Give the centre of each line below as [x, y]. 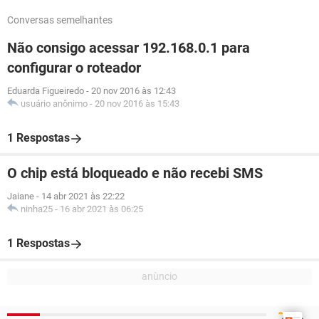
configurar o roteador [74, 68]
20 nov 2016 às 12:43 [134, 91]
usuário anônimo [54, 104]
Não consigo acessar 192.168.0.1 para [129, 48]
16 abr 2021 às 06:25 [101, 209]
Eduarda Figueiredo [46, 91]
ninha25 [37, 209]
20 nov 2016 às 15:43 [137, 104]
